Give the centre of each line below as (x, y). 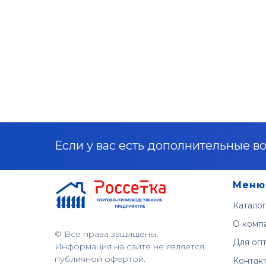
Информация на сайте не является (129, 246)
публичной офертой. (100, 259)
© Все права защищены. (106, 234)
